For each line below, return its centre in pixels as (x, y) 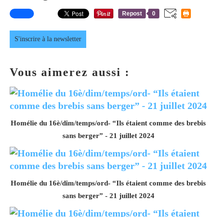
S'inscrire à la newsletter (48, 39)
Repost (132, 13)
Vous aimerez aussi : (70, 72)
